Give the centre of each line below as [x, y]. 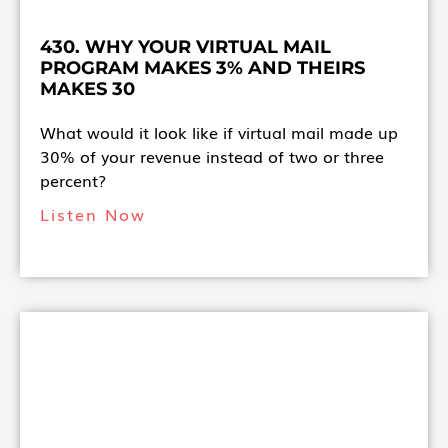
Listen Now [93, 214]
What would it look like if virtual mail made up [219, 132]
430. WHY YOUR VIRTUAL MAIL [185, 47]
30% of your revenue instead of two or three [212, 156]
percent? [73, 180]
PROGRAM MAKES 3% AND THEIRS [202, 68]
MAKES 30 [87, 89]
